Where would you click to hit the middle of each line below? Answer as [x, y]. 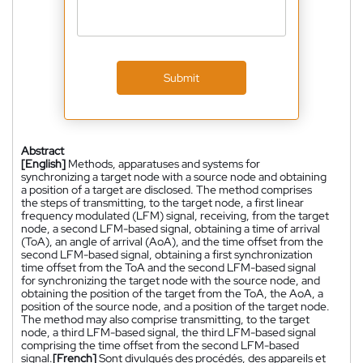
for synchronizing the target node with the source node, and [171, 280]
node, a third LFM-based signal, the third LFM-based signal [169, 332]
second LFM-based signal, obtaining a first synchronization [167, 254]
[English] [43, 163]
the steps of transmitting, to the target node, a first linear [162, 202]
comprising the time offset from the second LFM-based [160, 345]
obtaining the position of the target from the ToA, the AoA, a [172, 293]
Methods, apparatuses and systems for [164, 163]
